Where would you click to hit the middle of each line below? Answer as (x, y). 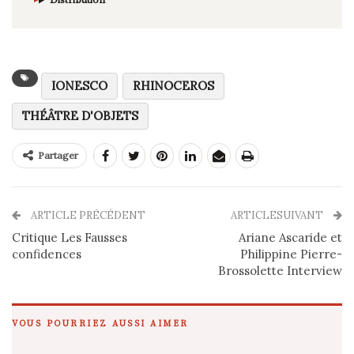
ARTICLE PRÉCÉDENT (87, 215)
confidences (47, 254)
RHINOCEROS (173, 85)
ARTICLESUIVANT (278, 215)
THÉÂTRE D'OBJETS (80, 115)
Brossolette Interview (280, 270)
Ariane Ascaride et (290, 237)
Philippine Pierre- (291, 254)
